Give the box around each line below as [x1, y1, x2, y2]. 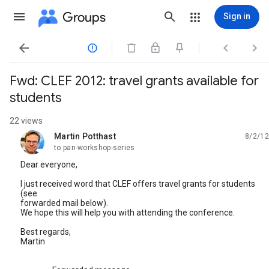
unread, [54, 136, 83, 146]
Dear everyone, [20, 160, 77, 169]
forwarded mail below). [20, 198, 108, 208]
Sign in [223, 11, 250, 21]
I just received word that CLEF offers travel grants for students [20, 179, 255, 189]
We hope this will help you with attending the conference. [20, 208, 235, 217]
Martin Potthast [54, 131, 116, 141]
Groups [62, 8, 106, 25]
